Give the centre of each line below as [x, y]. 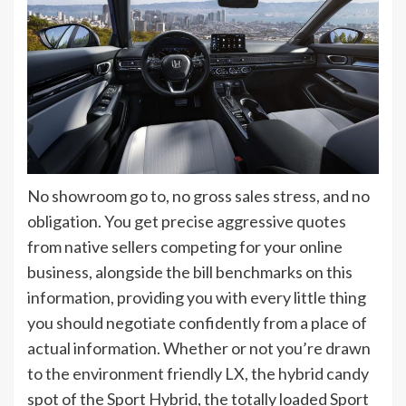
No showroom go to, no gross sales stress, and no [198, 195]
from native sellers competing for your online [185, 246]
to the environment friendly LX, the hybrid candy [198, 373]
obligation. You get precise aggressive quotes [187, 221]
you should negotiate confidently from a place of [197, 322]
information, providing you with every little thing [197, 297]
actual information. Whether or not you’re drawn [199, 348]
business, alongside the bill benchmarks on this [190, 271]
